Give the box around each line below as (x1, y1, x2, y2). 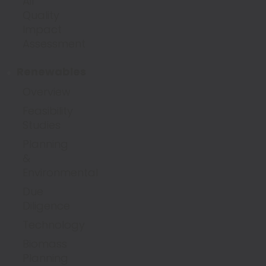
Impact (23, 22, 62, 37)
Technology (23, 217, 85, 232)
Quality (23, 8, 59, 23)
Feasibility (23, 103, 73, 118)
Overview (23, 84, 71, 99)
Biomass (23, 236, 67, 251)
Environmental (23, 165, 98, 180)
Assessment (23, 36, 85, 51)
